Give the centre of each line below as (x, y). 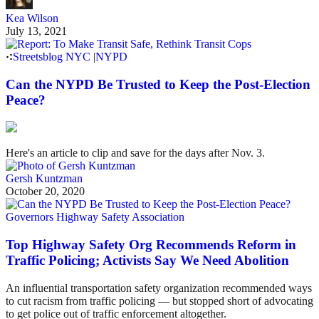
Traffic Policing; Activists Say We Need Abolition (147, 261)
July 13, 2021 (36, 31)
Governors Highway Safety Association (95, 217)
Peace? (26, 100)
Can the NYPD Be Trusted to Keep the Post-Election (158, 84)
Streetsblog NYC (52, 56)
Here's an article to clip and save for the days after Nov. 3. (135, 153)
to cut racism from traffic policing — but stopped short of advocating (159, 300)
